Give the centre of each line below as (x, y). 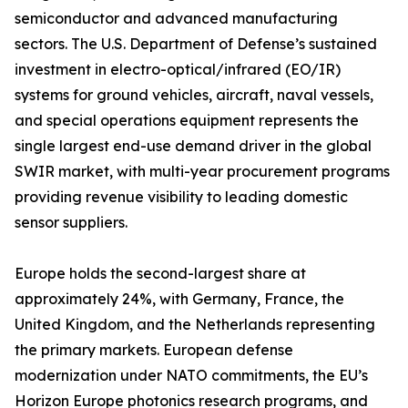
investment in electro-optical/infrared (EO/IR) (178, 70)
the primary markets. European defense (154, 350)
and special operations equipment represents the (187, 121)
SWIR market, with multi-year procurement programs (202, 172)
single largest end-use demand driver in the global (193, 146)
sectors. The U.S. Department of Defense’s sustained (196, 44)
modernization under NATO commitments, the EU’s (191, 376)
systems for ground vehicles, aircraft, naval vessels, (194, 95)
